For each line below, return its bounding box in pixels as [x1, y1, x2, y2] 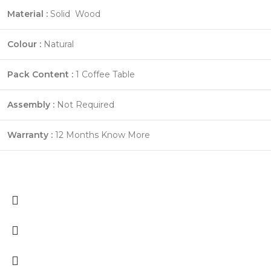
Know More [101, 129, 150, 140]
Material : [7, 8, 48, 19]
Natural [41, 38, 74, 50]
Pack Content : [7, 68, 73, 80]
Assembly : [7, 99, 54, 110]
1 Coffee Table [73, 68, 135, 80]
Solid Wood [48, 8, 100, 19]
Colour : [7, 38, 41, 50]
